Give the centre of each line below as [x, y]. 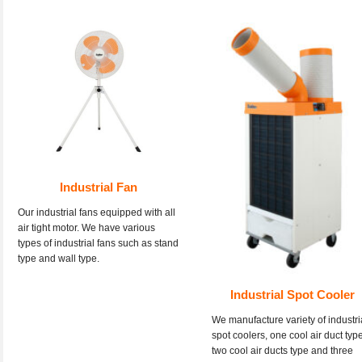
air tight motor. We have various [86, 228]
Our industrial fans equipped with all [97, 213]
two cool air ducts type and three [282, 351]
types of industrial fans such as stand [98, 243]
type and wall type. [59, 259]
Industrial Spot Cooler [293, 295]
